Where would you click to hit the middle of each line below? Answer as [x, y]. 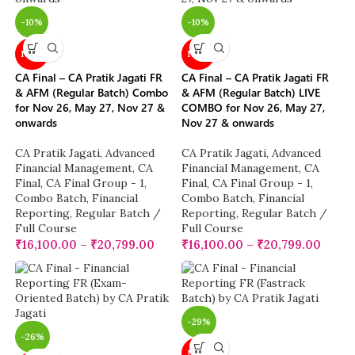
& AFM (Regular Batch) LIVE [251, 93]
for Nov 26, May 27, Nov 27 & [90, 108]
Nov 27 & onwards [228, 123]
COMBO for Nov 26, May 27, [253, 108]
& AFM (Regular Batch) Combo [92, 93]
